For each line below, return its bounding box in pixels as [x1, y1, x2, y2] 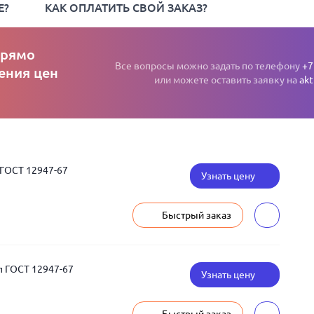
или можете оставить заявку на [154, 74, 299, 86]
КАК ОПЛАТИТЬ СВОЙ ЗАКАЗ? [45, 1, 207, 14]
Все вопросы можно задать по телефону [115, 60, 302, 71]
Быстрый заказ [162, 210, 231, 221]
